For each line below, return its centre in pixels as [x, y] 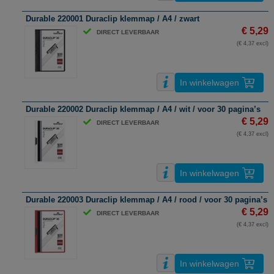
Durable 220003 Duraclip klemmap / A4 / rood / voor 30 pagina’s [146, 200]
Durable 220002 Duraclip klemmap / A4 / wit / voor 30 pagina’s [143, 109]
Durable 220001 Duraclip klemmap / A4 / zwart [113, 19]
